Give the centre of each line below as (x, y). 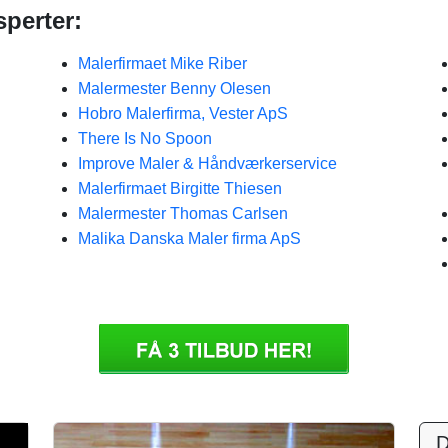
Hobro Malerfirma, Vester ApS (183, 113)
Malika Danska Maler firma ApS (189, 238)
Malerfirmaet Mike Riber (162, 63)
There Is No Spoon (145, 138)
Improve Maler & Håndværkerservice (207, 163)
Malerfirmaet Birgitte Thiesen (180, 188)
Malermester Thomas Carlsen (183, 213)
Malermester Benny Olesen (174, 88)
